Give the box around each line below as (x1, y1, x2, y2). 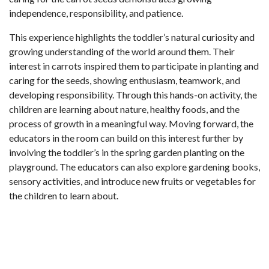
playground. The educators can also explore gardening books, (9, 160, 260, 172)
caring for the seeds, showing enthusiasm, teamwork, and (9, 74, 240, 86)
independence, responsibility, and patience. (9, 7, 183, 19)
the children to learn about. (9, 189, 118, 201)
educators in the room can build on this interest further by (9, 131, 243, 144)
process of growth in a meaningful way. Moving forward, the (9, 117, 253, 129)
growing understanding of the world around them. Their (9, 45, 235, 57)
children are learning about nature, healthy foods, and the (9, 103, 240, 115)
